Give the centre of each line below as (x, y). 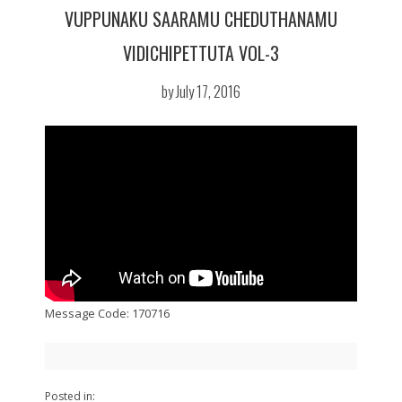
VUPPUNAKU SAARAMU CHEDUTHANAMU (201, 19)
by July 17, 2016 (201, 91)
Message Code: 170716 (107, 313)
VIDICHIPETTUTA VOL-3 (201, 53)
